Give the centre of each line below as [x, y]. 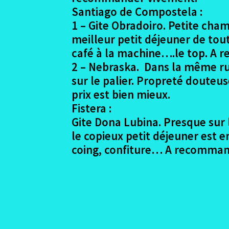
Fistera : [92, 108]
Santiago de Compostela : [137, 11]
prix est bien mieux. [121, 94]
